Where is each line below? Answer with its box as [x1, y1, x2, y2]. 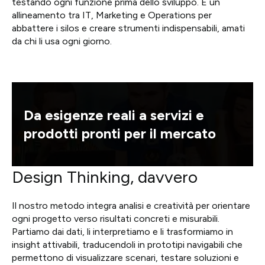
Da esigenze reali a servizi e [24, 106, 204, 124]
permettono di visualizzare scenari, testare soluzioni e [12, 252, 239, 264]
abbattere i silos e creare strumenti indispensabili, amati [12, 22, 245, 34]
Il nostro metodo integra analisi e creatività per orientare [12, 200, 250, 212]
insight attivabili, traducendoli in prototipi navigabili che [12, 239, 243, 251]
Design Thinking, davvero [12, 167, 198, 188]
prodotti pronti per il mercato [24, 125, 216, 143]
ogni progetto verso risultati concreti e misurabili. [12, 213, 219, 225]
